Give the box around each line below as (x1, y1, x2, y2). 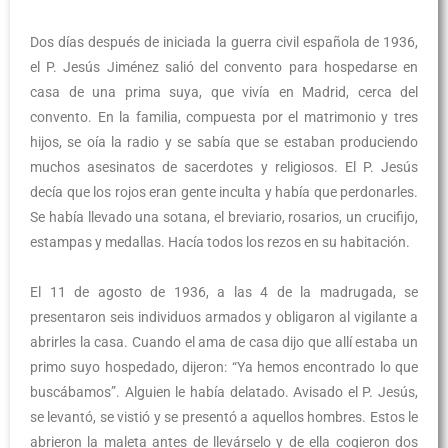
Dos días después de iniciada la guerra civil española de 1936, (30, 34, 418, 50)
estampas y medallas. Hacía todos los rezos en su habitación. (30, 234, 410, 250)
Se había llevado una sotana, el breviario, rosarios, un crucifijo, (30, 209, 418, 225)
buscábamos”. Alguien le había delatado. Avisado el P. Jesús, (30, 384, 418, 400)
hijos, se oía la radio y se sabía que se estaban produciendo (30, 134, 418, 150)
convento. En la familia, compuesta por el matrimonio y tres (30, 109, 418, 125)
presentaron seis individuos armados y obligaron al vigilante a (30, 309, 418, 325)
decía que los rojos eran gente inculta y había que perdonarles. (30, 184, 418, 200)
